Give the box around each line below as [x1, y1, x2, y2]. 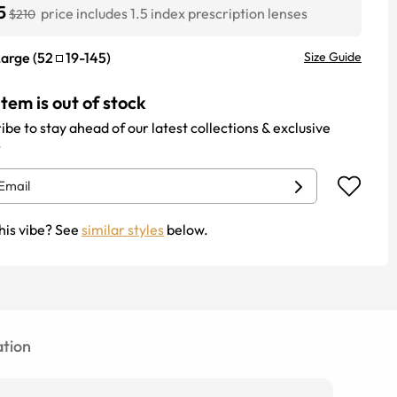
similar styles [82, 221, 164, 238]
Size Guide [304, 49, 362, 65]
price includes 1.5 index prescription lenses [41, 4, 307, 22]
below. [164, 221, 208, 238]
